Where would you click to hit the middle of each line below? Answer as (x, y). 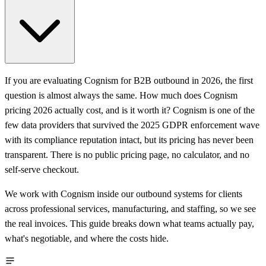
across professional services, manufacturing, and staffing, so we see (130, 208)
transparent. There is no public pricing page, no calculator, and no (127, 154)
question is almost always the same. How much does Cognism (121, 95)
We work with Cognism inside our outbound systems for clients (123, 194)
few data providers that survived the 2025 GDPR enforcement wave (132, 125)
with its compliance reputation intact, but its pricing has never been (129, 140)
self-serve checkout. (42, 169)
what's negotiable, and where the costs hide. (87, 238)
